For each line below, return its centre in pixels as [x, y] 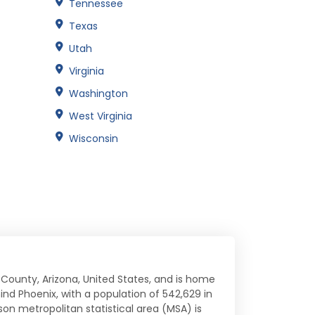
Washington [98, 93]
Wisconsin [94, 138]
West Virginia [101, 116]
